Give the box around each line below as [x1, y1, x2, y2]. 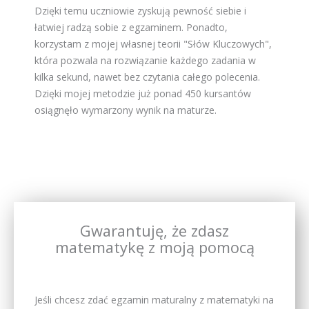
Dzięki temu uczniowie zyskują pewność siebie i [34, 4, 246, 18]
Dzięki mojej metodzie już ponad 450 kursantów [34, 87, 251, 101]
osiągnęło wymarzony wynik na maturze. [34, 103, 217, 117]
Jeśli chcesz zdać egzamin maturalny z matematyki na [34, 292, 274, 306]
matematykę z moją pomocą [54, 237, 255, 257]
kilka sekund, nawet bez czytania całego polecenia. [34, 70, 260, 84]
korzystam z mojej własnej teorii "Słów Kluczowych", [34, 37, 272, 51]
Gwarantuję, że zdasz [80, 220, 229, 241]
